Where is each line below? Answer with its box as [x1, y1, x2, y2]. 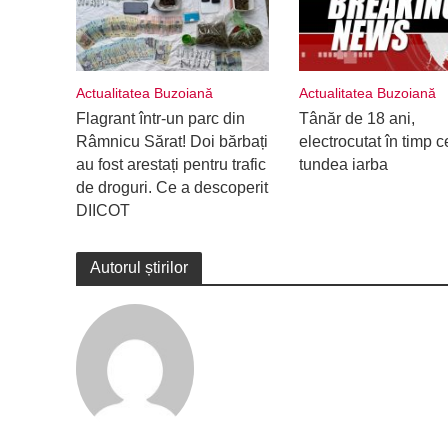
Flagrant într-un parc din [75, 109, 245, 127]
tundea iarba [298, 155, 388, 173]
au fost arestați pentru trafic [75, 155, 266, 173]
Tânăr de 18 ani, [298, 109, 415, 127]
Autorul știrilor [89, 258, 188, 276]
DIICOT [75, 201, 130, 219]
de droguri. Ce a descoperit [75, 178, 268, 196]
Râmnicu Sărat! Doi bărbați [75, 132, 268, 150]
